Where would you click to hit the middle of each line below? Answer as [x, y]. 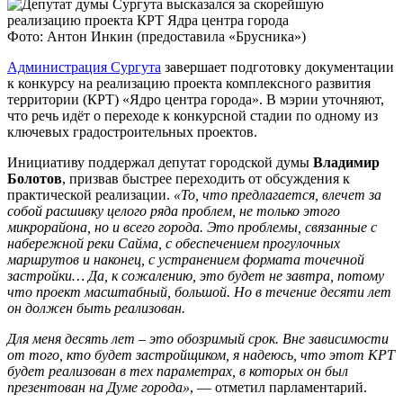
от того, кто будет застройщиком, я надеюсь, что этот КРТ [201, 355]
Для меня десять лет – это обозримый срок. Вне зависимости [198, 339]
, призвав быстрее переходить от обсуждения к [206, 179]
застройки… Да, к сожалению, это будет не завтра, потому [196, 276]
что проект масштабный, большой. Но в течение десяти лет [199, 292]
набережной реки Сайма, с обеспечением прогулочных [174, 244]
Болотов [35, 179]
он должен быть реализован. [96, 309]
